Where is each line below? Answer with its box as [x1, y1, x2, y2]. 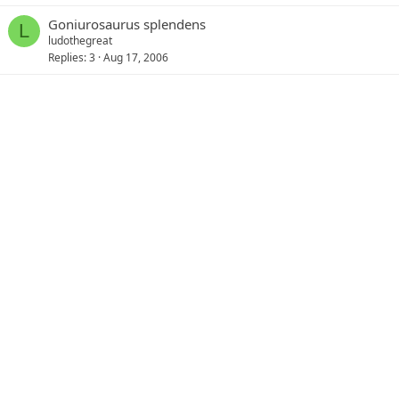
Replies [48, 49, 84, 65]
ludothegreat [48, 33, 112, 48]
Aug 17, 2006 [103, 49, 168, 65]
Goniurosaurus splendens [48, 15, 206, 33]
